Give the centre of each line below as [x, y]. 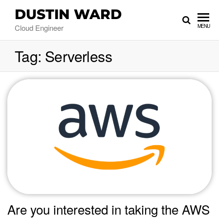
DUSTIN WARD [68, 14]
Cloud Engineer [39, 27]
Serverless [78, 56]
